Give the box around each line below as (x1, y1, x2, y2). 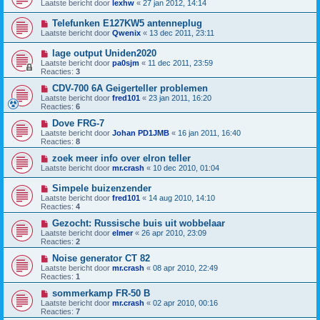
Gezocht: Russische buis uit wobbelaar (51, 217, 225, 229)
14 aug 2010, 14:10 (149, 193, 215, 202)
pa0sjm (112, 58, 139, 67)
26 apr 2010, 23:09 (141, 228, 206, 237)
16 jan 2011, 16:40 (178, 128, 241, 137)
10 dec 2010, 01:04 (153, 163, 219, 172)
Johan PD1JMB (112, 128, 169, 137)
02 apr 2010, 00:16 (153, 298, 218, 307)
